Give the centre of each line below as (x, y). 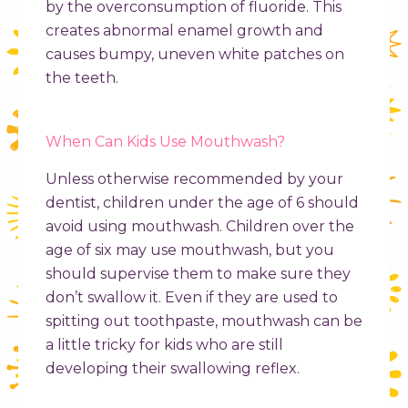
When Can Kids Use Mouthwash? (165, 142)
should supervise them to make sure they (198, 274)
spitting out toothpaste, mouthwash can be (204, 321)
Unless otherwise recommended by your (194, 179)
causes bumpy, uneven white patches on (195, 55)
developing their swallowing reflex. (173, 369)
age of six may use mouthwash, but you (190, 250)
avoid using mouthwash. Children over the (200, 227)
